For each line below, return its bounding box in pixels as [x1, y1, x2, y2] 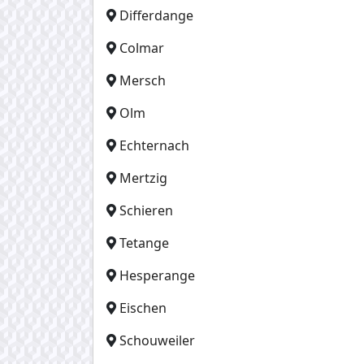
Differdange [119, 6, 193, 24]
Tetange [119, 233, 169, 252]
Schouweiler [119, 331, 195, 349]
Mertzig [119, 168, 167, 187]
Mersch [119, 71, 166, 89]
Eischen [119, 298, 167, 317]
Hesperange [119, 266, 195, 284]
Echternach [119, 136, 189, 154]
